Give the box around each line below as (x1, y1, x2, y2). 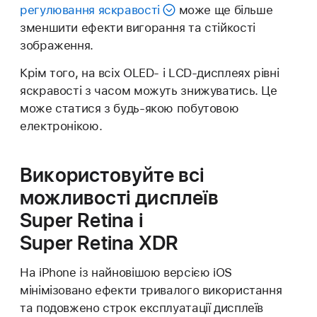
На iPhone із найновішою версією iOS (20, 265, 232, 280)
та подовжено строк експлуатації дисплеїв (20, 301, 264, 316)
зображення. (20, 38, 93, 53)
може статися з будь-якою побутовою (20, 101, 239, 116)
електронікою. (20, 119, 103, 134)
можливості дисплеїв (20, 185, 219, 210)
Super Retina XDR (20, 231, 179, 255)
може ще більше (175, 3, 273, 18)
